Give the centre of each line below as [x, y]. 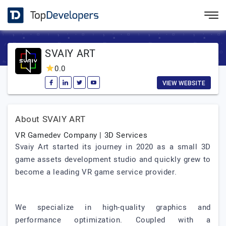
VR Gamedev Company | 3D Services [81, 135]
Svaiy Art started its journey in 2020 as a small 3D [113, 147]
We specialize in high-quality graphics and [113, 207]
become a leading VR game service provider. [96, 172]
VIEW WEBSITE [184, 83]
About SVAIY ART [50, 119]
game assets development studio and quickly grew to [113, 159]
